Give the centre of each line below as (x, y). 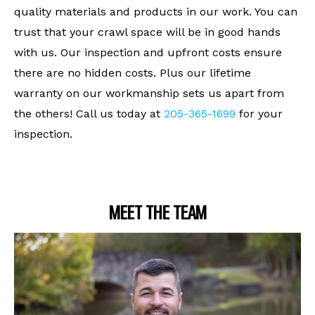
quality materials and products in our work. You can (156, 11)
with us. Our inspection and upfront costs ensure (148, 52)
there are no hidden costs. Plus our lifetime (133, 72)
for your (259, 113)
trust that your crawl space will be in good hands (147, 32)
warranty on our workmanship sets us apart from (149, 93)
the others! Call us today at (89, 113)
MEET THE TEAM (157, 213)
